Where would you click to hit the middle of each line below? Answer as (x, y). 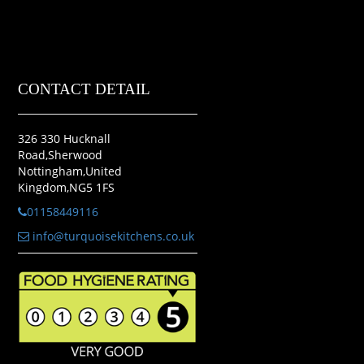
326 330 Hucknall (64, 139)
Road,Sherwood (60, 155)
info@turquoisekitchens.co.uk (111, 236)
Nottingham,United (69, 171)
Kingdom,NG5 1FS (66, 187)
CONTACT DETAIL (84, 89)
